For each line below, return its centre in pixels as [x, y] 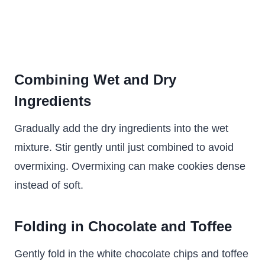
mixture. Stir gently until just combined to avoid [124, 147]
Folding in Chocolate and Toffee [123, 226]
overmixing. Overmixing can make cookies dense [130, 166]
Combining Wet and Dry [95, 80]
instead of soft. [49, 185]
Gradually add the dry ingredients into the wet [121, 128]
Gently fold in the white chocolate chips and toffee [131, 254]
